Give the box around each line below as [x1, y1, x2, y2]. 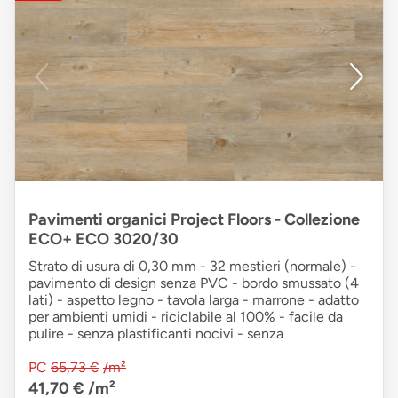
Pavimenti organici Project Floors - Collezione [28, 209, 360, 229]
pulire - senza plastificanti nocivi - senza [28, 324, 283, 342]
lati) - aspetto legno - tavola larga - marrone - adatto [28, 291, 359, 308]
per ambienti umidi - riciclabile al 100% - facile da [28, 307, 343, 325]
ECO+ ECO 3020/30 [28, 228, 179, 249]
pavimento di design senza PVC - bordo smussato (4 [28, 274, 359, 291]
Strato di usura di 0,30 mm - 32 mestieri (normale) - [28, 257, 356, 275]
